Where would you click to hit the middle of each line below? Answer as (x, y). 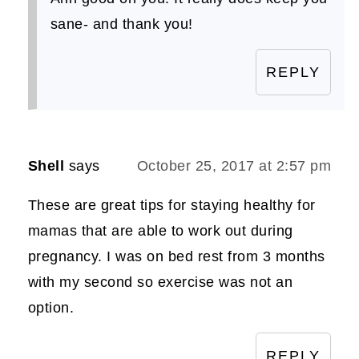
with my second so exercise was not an (160, 282)
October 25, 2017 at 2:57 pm (234, 165)
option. (51, 307)
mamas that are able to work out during (160, 230)
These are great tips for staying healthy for (171, 205)
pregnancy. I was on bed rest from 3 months (176, 256)
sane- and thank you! (121, 24)
